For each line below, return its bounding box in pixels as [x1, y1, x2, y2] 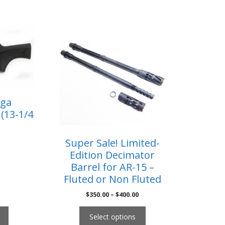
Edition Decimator [70, 148, 155, 162]
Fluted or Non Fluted [63, 172, 161, 186]
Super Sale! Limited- [65, 136, 160, 150]
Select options [89, 211, 136, 221]
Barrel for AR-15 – [70, 160, 154, 174]
